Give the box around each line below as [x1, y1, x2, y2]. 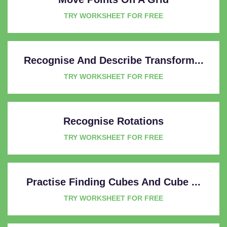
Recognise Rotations [63, 115, 164, 127]
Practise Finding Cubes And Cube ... [26, 176, 201, 187]
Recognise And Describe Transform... [23, 54, 204, 66]
